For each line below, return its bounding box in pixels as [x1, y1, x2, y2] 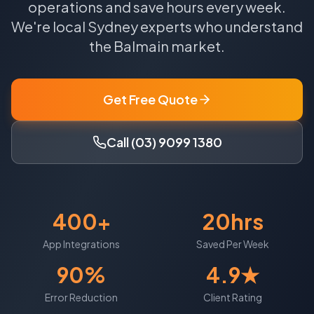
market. [169, 37, 225, 55]
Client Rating [203, 291, 262, 304]
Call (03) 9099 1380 [106, 134, 222, 151]
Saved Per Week [196, 238, 269, 251]
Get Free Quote [102, 91, 198, 108]
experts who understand [138, 18, 303, 36]
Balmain [114, 37, 169, 55]
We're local [11, 18, 88, 36]
